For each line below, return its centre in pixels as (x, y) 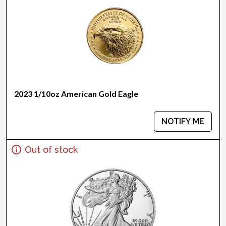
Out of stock (51, 149)
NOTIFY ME (183, 121)
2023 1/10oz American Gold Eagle (76, 94)
